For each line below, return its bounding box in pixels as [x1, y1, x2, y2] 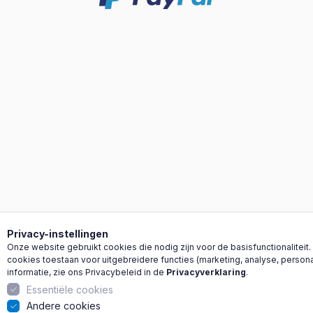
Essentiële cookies [27, 283, 113, 296]
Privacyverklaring [166, 266, 246, 277]
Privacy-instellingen [7, 227, 108, 240]
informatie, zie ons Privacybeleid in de [7, 266, 166, 277]
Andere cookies [27, 300, 101, 312]
